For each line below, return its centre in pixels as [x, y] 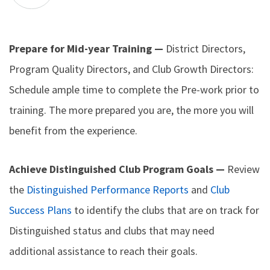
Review [243, 169]
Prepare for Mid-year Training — [87, 49]
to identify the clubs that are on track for [165, 210]
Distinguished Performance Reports [108, 190]
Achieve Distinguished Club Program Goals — [118, 169]
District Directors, [206, 49]
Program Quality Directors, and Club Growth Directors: [131, 69]
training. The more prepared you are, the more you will [131, 110]
